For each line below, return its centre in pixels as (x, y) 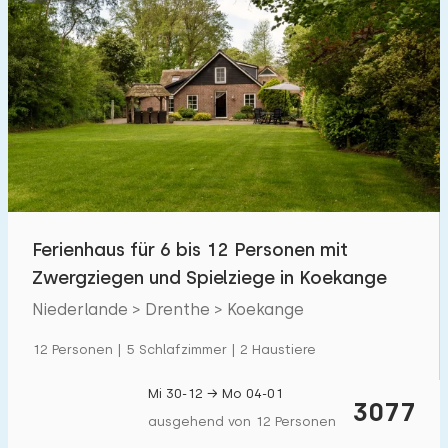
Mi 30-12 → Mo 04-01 (215, 393)
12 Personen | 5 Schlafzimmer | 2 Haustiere (174, 349)
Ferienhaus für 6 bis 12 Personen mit (190, 249)
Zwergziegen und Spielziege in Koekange (209, 277)
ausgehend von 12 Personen (242, 421)
